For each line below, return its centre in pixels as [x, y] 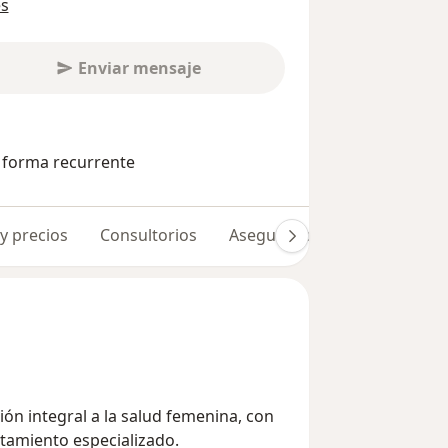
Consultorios [148, 234]
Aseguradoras [282, 234]
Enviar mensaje [139, 67]
